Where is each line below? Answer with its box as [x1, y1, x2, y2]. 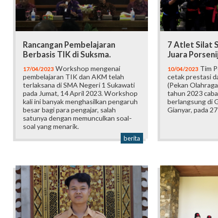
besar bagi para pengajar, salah [23, 106, 116, 114]
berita [123, 134, 140, 143]
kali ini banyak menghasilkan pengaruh [23, 97, 138, 106]
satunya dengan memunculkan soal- [23, 114, 132, 123]
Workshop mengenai [54, 64, 120, 73]
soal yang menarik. [23, 122, 79, 131]
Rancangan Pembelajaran [23, 40, 115, 50]
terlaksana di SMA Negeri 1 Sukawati [23, 81, 135, 90]
